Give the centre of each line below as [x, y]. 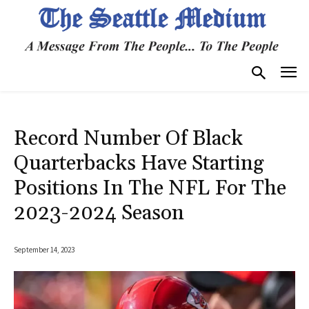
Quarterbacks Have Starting [139, 163]
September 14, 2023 [44, 249]
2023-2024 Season [99, 213]
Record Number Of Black [128, 138]
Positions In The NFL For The [150, 188]
